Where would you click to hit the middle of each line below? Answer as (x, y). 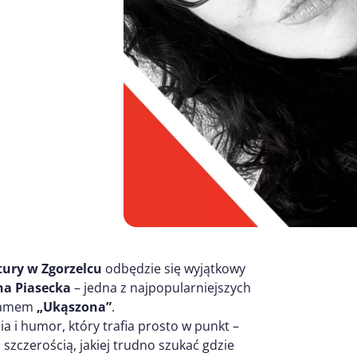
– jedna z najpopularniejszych (161, 287)
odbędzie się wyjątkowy (174, 268)
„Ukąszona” (74, 306)
